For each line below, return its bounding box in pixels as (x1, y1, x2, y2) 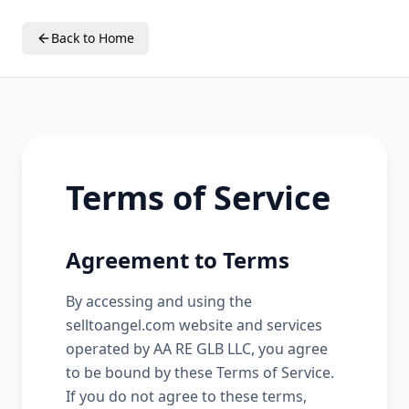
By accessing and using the (66, 291, 252, 311)
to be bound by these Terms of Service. (66, 362, 334, 383)
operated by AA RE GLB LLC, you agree (66, 339, 328, 359)
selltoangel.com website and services (66, 315, 322, 335)
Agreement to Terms (66, 245, 289, 275)
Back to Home (51, 29, 134, 47)
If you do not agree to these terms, (66, 386, 307, 406)
